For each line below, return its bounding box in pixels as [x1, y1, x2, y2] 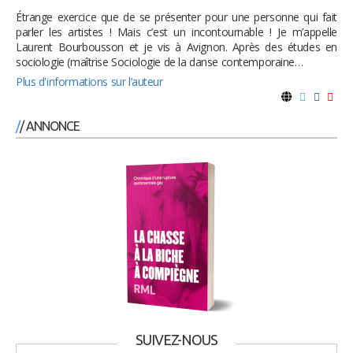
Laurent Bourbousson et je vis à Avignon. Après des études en [16, 39, 337, 55]
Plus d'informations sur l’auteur [16, 74, 163, 90]
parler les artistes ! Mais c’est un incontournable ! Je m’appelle [16, 24, 337, 40]
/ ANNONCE [20, 119, 80, 134]
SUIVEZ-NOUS [135, 332, 218, 348]
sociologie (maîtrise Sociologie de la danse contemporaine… [16, 54, 303, 70]
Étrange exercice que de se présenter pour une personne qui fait [16, 9, 337, 25]
